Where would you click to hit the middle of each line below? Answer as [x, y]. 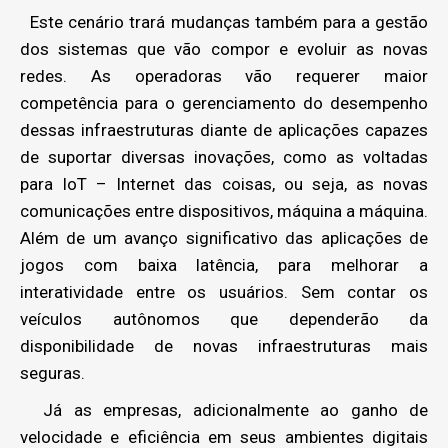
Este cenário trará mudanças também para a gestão [224, 22]
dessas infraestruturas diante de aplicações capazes [224, 130]
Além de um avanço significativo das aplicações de [224, 238]
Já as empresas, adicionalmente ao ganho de [224, 410]
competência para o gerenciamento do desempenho [224, 103]
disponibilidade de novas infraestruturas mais [224, 346]
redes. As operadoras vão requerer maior [224, 76]
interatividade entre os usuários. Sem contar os [224, 292]
